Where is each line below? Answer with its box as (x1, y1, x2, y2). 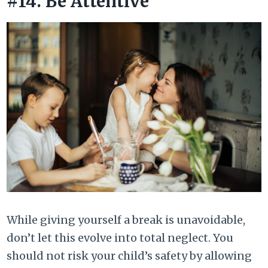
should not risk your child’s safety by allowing (7, 248, 252, 263)
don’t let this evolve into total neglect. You (7, 230, 234, 245)
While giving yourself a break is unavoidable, (7, 212, 246, 227)
